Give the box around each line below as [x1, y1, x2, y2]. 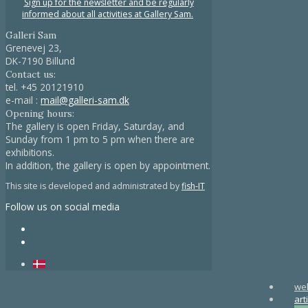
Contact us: [5, 67, 56, 80]
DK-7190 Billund [5, 54, 75, 67]
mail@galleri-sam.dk [41, 93, 129, 107]
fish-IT [181, 180, 205, 192]
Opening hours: [5, 107, 74, 120]
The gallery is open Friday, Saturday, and [5, 119, 184, 133]
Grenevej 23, [5, 41, 62, 54]
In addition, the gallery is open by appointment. [5, 158, 210, 172]
